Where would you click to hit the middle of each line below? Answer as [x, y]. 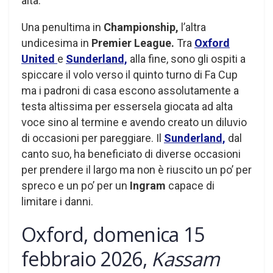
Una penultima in [62, 27]
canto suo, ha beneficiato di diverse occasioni [131, 154]
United [39, 58]
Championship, [142, 27]
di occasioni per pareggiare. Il [93, 138]
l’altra [193, 27]
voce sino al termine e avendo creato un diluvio [134, 122]
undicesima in [56, 43]
